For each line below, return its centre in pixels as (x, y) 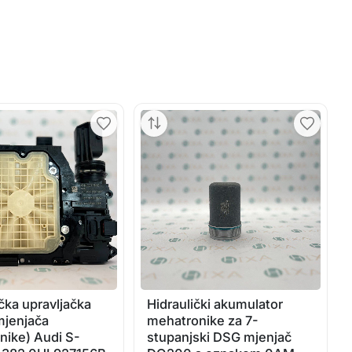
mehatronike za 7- (203, 320)
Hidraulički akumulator (215, 304)
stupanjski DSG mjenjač (220, 337)
